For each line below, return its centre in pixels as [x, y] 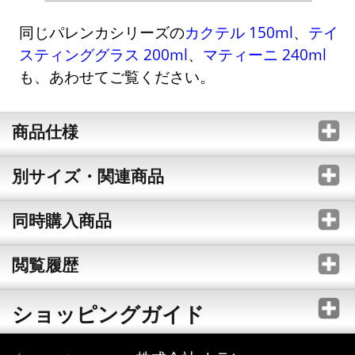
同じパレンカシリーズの [102, 32]
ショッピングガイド [108, 314]
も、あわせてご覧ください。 [117, 76]
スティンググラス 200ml [104, 54]
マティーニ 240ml [265, 54]
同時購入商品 [61, 221]
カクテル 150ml [239, 32]
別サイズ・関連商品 [88, 176]
